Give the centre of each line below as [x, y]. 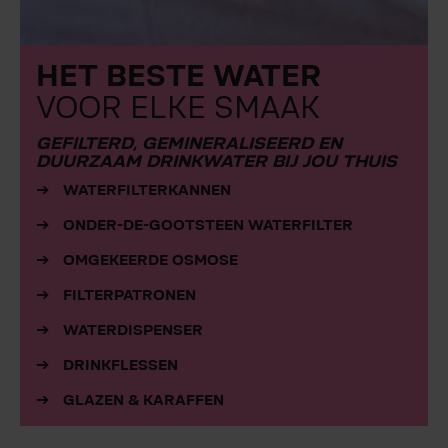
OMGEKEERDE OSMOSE [150, 260]
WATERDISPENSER [133, 330]
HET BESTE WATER [178, 77]
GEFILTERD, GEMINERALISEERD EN [189, 144]
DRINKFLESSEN [120, 365]
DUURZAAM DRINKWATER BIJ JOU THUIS [216, 162]
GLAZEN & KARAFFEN [143, 400]
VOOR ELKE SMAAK [178, 109]
